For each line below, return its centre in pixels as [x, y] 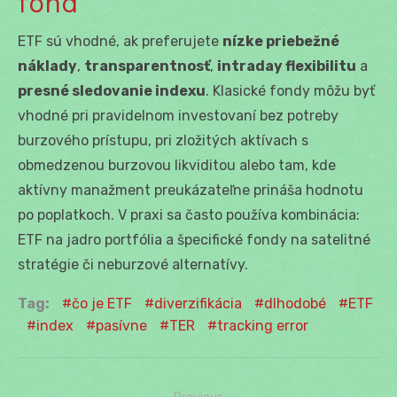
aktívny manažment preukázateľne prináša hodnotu [191, 190]
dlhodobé [295, 303]
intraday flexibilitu [287, 66]
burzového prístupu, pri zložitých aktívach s [163, 140]
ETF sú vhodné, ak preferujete [120, 41]
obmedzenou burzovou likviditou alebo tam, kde [177, 165]
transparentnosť [147, 66]
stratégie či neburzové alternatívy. [133, 264]
